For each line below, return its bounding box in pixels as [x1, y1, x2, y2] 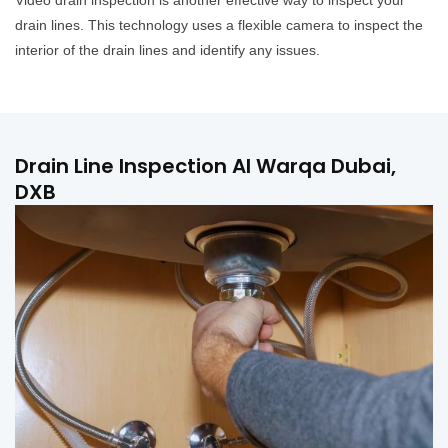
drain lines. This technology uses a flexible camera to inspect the [15, 17, 423, 34]
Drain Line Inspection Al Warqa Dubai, [15, 152, 396, 181]
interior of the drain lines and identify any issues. [15, 42, 324, 59]
